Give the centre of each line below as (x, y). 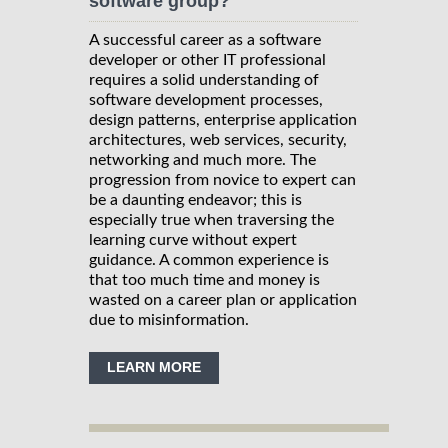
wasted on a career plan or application (223, 299)
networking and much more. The (202, 159)
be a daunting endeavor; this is (195, 199)
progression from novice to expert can (222, 179)
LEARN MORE (154, 366)
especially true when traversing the (211, 219)
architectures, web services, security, (218, 139)
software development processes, (206, 99)
